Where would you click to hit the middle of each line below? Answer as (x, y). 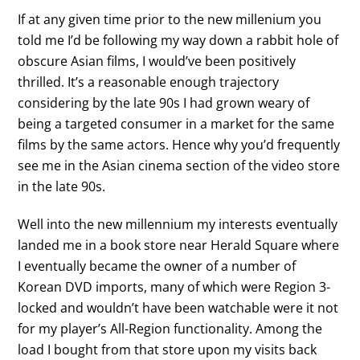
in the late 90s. (62, 187)
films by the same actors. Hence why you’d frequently (179, 145)
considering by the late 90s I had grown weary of (164, 103)
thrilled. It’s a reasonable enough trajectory (149, 82)
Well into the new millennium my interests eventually (178, 224)
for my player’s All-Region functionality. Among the (170, 328)
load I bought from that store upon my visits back (168, 349)
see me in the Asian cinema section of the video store (179, 166)
